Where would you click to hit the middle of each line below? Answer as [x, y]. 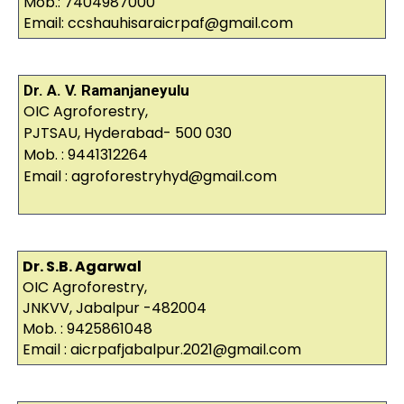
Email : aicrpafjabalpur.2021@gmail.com [161, 350]
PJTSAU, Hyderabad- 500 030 [127, 133]
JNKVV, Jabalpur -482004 [114, 308]
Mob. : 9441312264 [85, 155]
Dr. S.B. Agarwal [82, 267]
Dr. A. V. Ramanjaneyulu [106, 91]
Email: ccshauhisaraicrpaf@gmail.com [158, 23]
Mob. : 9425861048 [87, 329]
